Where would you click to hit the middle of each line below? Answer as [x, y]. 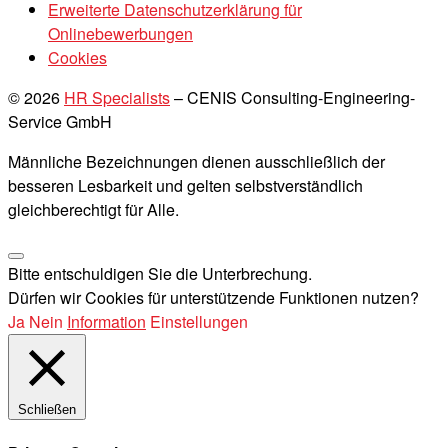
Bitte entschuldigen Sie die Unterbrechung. [160, 274]
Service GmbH [60, 122]
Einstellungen [199, 322]
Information [106, 322]
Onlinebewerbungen [120, 34]
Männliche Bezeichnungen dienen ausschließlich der [196, 162]
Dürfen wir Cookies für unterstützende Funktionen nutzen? [213, 298]
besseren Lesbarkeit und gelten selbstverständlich [185, 186]
